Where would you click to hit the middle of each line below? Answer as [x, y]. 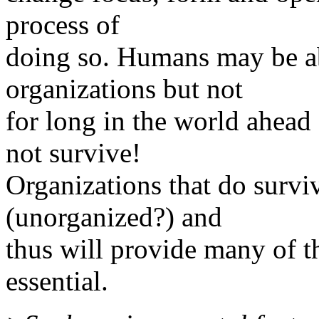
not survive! [73, 152]
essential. [57, 281]
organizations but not [124, 88]
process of [63, 24]
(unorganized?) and [114, 216]
